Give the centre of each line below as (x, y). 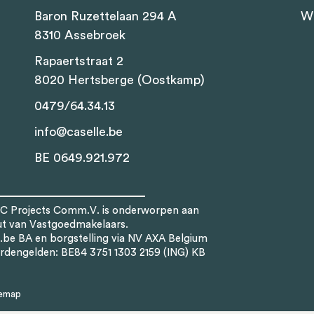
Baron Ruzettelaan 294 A (107, 16)
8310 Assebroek (80, 35)
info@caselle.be (78, 132)
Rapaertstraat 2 (79, 61)
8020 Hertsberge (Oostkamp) (120, 80)
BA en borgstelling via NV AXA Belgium (111, 239)
